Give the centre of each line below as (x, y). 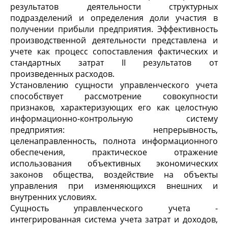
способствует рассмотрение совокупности (114, 96)
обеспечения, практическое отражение (114, 152)
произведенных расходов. (62, 74)
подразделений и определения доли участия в (114, 18)
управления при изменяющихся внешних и (114, 186)
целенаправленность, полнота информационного (114, 141)
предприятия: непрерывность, (114, 130)
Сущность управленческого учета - (114, 208)
